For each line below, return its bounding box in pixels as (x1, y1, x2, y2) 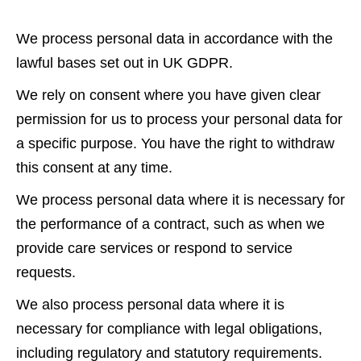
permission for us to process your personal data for (16, 110, 342, 127)
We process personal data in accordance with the (16, 30, 333, 47)
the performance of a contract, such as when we (16, 215, 325, 232)
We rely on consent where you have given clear (16, 86, 321, 103)
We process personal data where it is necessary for (16, 191, 345, 208)
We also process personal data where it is (16, 296, 284, 313)
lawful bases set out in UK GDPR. (16, 54, 233, 71)
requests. (16, 263, 76, 280)
